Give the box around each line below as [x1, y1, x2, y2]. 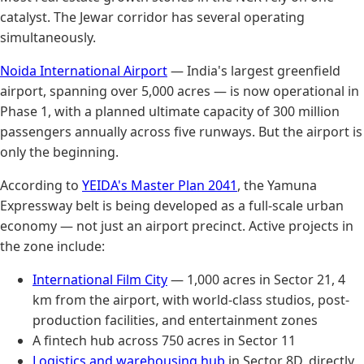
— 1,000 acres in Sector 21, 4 [167, 270, 345, 288]
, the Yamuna [237, 175, 317, 194]
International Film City [32, 270, 167, 288]
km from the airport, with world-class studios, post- [32, 290, 349, 309]
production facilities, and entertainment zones [32, 310, 318, 329]
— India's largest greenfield [167, 61, 340, 80]
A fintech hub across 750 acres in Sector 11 [32, 331, 296, 349]
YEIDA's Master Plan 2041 [82, 175, 237, 194]
